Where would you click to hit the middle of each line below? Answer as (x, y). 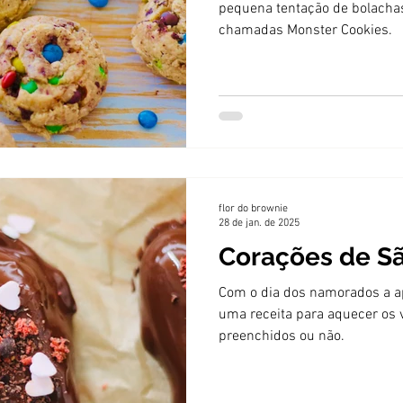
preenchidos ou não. (282, 336)
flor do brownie (253, 208)
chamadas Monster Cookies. (305, 31)
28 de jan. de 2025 (259, 223)
